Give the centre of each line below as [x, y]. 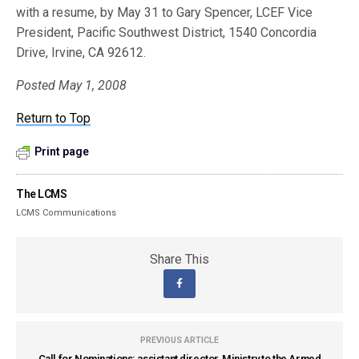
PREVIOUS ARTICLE [179, 340]
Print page [62, 151]
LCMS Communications [67, 213]
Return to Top [54, 118]
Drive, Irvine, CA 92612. [81, 52]
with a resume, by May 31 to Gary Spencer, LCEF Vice [165, 12]
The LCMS [42, 194]
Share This [179, 259]
